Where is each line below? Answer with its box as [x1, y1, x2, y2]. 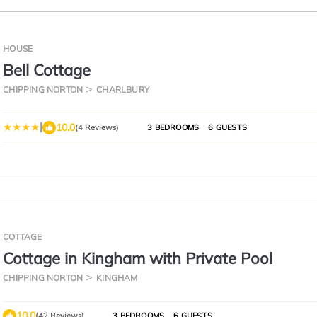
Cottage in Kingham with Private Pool [3, 248, 273, 268]
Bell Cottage [3, 60, 91, 80]
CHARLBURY [96, 84, 149, 95]
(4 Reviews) [75, 122, 120, 132]
